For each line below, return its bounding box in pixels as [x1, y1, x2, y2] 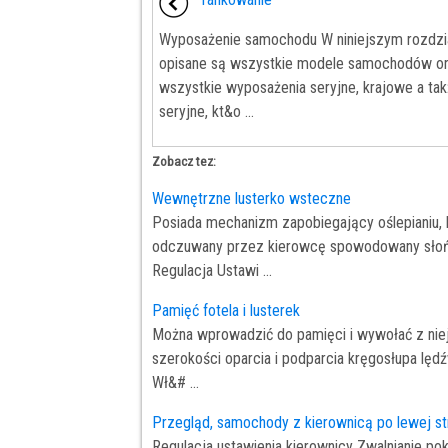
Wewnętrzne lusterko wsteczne [152, 189, 351, 209]
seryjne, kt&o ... [159, 102, 254, 122]
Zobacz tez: [152, 154, 216, 170]
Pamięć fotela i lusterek [152, 301, 300, 321]
